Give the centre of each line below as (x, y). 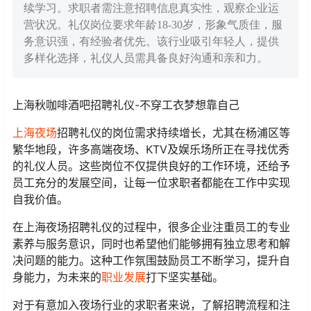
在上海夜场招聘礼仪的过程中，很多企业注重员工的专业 (151, 227)
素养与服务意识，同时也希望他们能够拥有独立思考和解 (151, 244)
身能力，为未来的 (57, 277)
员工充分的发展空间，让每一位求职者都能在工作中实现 (151, 183)
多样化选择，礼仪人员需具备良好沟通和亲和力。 (146, 58)
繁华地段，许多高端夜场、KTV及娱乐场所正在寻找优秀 (151, 150)
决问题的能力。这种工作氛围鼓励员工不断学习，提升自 (151, 261)
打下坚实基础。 (185, 277)
